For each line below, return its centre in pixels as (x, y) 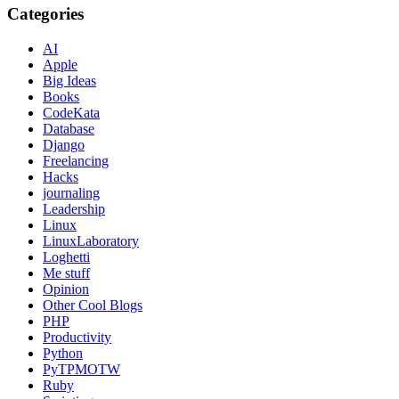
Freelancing (76, 160)
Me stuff (66, 273)
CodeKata (71, 112)
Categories (45, 13)
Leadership (74, 208)
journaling (71, 192)
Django (64, 144)
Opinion (66, 289)
